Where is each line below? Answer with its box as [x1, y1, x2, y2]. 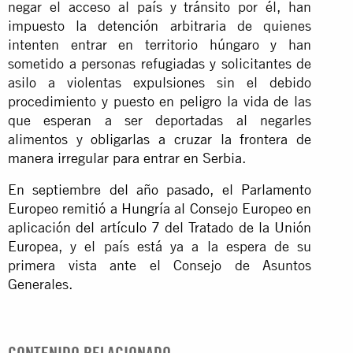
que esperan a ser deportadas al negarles [8, 111, 312, 128]
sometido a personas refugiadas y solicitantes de [8, 54, 312, 72]
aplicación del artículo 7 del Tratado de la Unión [8, 218, 312, 236]
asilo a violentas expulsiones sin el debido [8, 73, 312, 91]
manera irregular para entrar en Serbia [8, 149, 242, 166]
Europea [8, 237, 58, 255]
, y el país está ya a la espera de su [58, 237, 312, 255]
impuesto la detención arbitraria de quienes [8, 17, 312, 34]
